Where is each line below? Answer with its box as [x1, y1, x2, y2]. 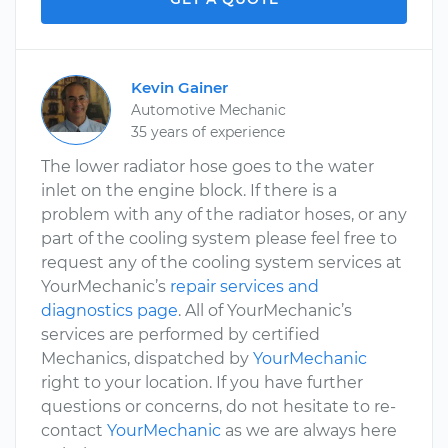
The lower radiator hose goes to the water [41, 157, 374, 176]
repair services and [170, 277, 319, 296]
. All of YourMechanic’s [178, 301, 352, 320]
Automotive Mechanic [131, 101, 286, 119]
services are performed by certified [41, 325, 320, 344]
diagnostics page [41, 301, 178, 320]
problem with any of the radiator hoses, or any [41, 205, 407, 224]
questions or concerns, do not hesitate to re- [41, 397, 396, 416]
